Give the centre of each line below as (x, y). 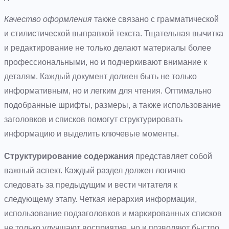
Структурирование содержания (69, 156)
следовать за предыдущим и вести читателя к (91, 185)
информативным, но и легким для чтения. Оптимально (108, 90)
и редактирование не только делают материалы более (108, 48)
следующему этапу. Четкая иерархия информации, (100, 199)
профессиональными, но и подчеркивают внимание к (106, 62)
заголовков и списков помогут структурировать (93, 119)
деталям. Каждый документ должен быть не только (100, 76)
